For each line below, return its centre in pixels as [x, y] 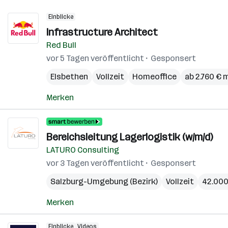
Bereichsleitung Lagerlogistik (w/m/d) [130, 137]
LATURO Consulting [83, 150]
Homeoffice [154, 77]
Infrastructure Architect [102, 32]
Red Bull [61, 45]
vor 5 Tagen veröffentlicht [95, 58]
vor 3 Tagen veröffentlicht [95, 163]
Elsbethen [69, 77]
